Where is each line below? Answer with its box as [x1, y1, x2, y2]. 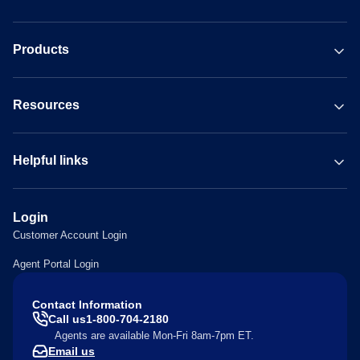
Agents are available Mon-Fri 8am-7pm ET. [55, 329, 254, 342]
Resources [13, 97, 80, 112]
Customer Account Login [13, 228, 127, 241]
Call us [48, 312, 86, 325]
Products [13, 42, 69, 56]
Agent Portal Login [13, 257, 99, 270]
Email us [48, 344, 95, 358]
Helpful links [13, 153, 88, 167]
